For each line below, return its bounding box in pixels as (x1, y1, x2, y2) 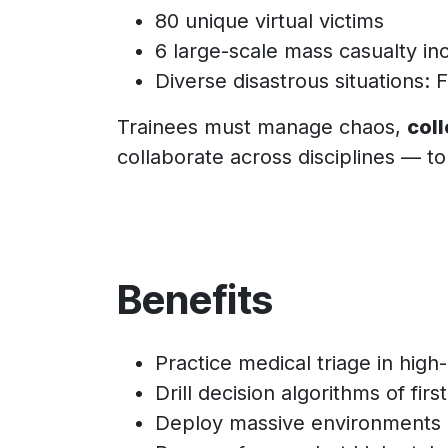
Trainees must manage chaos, (117, 115, 407, 139)
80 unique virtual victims (155, 9, 384, 33)
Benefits (117, 275, 273, 324)
